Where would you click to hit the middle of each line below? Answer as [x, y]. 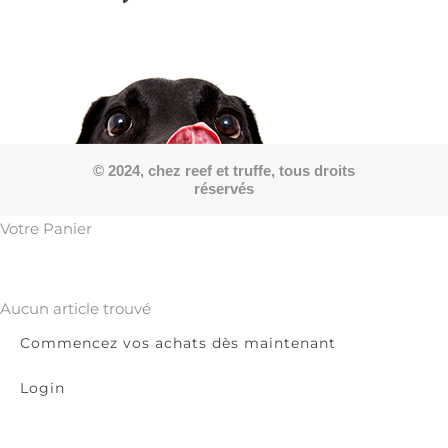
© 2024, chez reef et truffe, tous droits [224, 170]
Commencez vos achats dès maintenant [178, 342]
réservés [224, 188]
